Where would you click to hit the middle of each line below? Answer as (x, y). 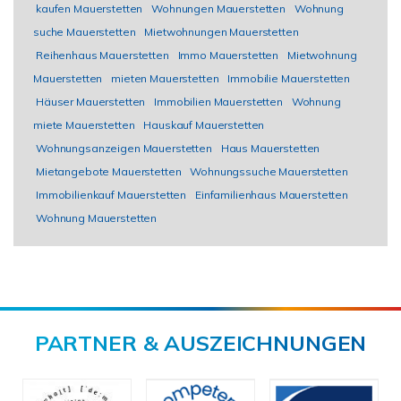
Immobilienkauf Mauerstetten (111, 195)
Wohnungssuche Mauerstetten (269, 171)
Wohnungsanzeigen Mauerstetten (124, 148)
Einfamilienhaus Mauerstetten (271, 195)
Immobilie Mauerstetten (289, 78)
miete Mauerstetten (84, 125)
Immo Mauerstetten (228, 55)
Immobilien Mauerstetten (218, 102)
